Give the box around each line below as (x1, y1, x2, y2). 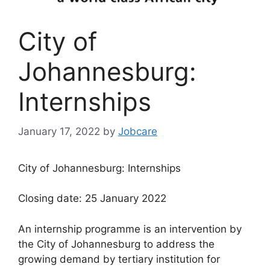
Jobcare (118, 125, 157, 137)
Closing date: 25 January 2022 (18, 192, 166, 205)
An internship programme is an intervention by (18, 222, 242, 235)
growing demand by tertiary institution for (18, 253, 220, 265)
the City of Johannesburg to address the (18, 237, 215, 250)
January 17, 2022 (18, 125, 100, 137)
